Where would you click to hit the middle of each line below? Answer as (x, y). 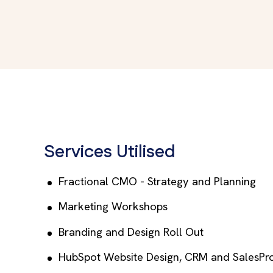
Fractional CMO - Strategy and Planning (157, 181)
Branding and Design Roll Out (131, 232)
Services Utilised (110, 152)
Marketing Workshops (113, 207)
